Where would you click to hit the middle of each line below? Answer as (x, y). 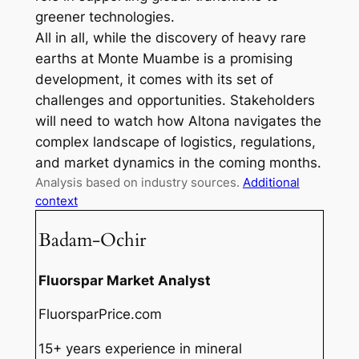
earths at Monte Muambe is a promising (163, 59)
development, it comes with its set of (154, 80)
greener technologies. (105, 17)
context (56, 201)
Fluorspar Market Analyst (125, 280)
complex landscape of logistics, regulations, (175, 142)
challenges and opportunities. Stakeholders (175, 101)
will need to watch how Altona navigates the (178, 121)
